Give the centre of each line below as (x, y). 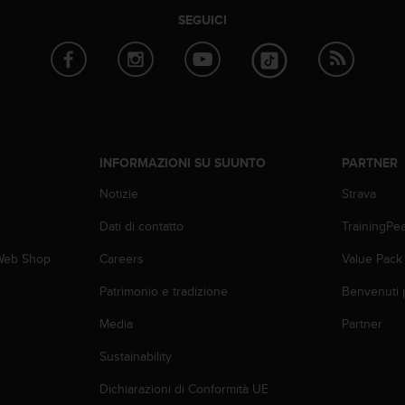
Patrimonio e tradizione (163, 291)
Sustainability (135, 356)
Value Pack (372, 258)
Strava (359, 193)
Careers (121, 258)
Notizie (118, 193)
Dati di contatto (141, 226)
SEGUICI (202, 20)
